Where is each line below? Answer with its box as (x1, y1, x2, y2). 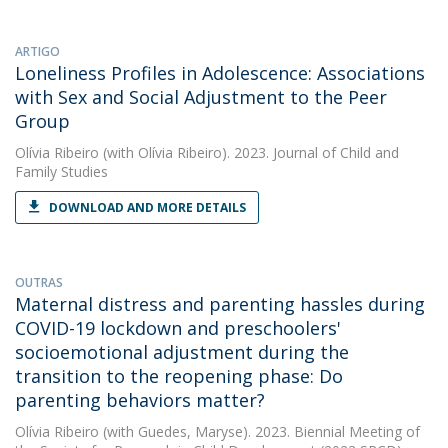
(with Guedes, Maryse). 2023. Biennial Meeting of (99, 422, 420, 441)
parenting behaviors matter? (15, 388, 265, 412)
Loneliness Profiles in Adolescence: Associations (15, 61, 425, 85)
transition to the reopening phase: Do (15, 364, 343, 388)
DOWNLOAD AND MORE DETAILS (49, 199, 246, 216)
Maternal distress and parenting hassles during (15, 292, 425, 316)
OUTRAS (15, 274, 63, 291)
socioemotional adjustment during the (15, 340, 349, 364)
